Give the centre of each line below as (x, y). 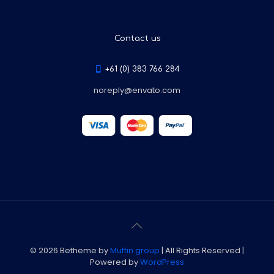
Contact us (137, 38)
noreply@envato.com (137, 90)
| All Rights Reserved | (202, 250)
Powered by (115, 262)
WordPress (162, 262)
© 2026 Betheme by (70, 250)
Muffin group (135, 250)
